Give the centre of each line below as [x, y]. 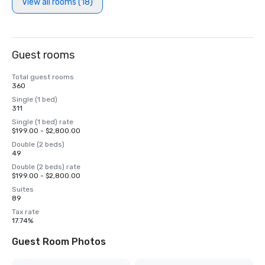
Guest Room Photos [59, 242]
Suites [23, 189]
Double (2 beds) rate [46, 167]
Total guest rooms [43, 77]
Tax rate [25, 212]
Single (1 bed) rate [43, 122]
